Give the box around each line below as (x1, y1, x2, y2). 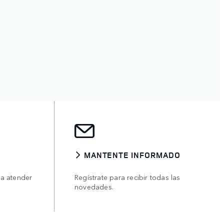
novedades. (74, 181, 113, 191)
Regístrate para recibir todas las (74, 171, 180, 182)
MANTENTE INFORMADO (84, 149, 180, 160)
